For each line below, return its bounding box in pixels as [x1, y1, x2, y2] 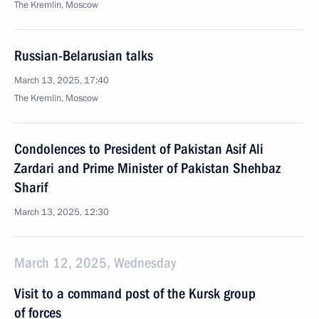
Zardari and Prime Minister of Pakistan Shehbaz [14, 159, 281, 177]
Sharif [14, 179, 48, 196]
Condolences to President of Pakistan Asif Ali [14, 140, 263, 157]
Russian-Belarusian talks [14, 47, 153, 64]
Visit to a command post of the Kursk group [14, 285, 256, 302]
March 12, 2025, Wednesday [14, 254, 176, 271]
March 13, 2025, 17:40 [14, 74, 109, 87]
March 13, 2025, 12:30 [14, 206, 109, 219]
